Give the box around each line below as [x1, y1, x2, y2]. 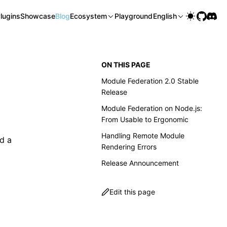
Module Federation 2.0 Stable [101, 77, 199, 85]
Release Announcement [101, 159, 179, 167]
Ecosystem [70, 12, 107, 20]
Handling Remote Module [101, 131, 184, 140]
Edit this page [109, 187, 155, 196]
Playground [115, 12, 153, 20]
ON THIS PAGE [101, 60, 150, 69]
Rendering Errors [101, 142, 157, 151]
